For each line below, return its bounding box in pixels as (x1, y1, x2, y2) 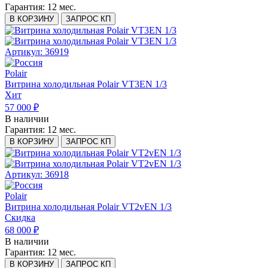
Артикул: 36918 (5, 169, 69, 180)
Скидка (5, 212, 35, 223)
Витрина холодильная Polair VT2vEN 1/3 (5, 202, 172, 212)
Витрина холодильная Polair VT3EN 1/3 (5, 79, 167, 90)
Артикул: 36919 (5, 47, 69, 57)
